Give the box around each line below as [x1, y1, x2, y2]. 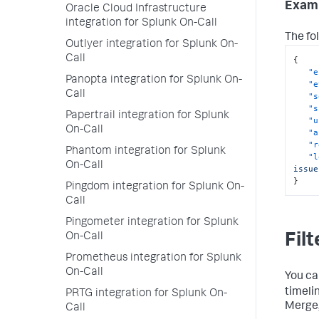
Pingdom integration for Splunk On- [66, 182, 244, 193]
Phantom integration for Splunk [66, 146, 226, 157]
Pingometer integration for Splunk [66, 217, 239, 229]
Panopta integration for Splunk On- [66, 75, 242, 86]
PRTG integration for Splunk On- [66, 288, 227, 300]
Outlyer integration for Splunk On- [66, 39, 238, 51]
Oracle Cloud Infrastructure [66, 4, 206, 15]
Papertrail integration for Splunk [66, 110, 229, 122]
